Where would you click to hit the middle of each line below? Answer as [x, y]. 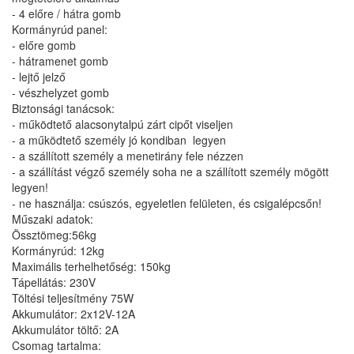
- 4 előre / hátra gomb [66, 13]
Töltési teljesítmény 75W [73, 298]
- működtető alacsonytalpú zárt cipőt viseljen [122, 124]
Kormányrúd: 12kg [58, 250]
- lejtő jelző [39, 77]
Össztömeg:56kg [54, 235]
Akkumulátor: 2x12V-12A [73, 314]
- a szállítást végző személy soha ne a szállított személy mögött [170, 171]
